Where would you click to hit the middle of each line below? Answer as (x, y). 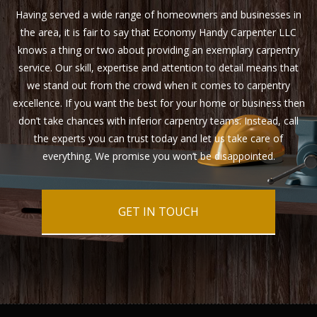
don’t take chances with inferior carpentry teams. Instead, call (158, 121)
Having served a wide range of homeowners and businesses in (158, 15)
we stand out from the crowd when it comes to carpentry (158, 86)
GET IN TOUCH (158, 212)
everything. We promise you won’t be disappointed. (158, 156)
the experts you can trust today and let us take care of (158, 139)
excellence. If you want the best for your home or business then (158, 103)
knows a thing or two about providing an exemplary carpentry (158, 50)
